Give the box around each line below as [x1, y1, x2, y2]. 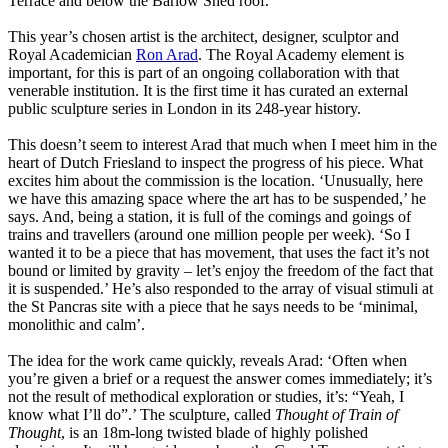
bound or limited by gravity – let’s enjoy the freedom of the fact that [8, 262, 433, 280]
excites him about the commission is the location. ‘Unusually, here [8, 172, 423, 190]
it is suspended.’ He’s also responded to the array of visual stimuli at [8, 280, 433, 298]
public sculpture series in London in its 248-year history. [8, 100, 365, 118]
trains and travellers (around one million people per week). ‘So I [8, 226, 410, 244]
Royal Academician [8, 46, 136, 64]
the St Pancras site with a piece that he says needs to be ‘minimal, [8, 298, 418, 316]
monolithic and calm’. [8, 316, 145, 334]
